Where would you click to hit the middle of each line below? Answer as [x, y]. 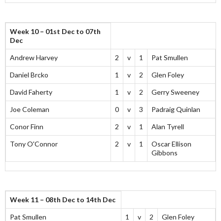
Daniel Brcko [29, 75]
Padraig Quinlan [176, 110]
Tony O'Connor [34, 144]
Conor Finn [27, 127]
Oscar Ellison [171, 144]
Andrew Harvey [34, 58]
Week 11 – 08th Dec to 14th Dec [63, 200]
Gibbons [165, 153]
